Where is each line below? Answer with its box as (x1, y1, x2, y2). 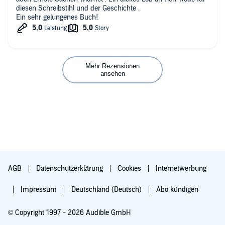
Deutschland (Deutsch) (71, 185, 144, 194)
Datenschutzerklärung (36, 164, 105, 173)
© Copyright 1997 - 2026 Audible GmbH (8, 208, 131, 217)
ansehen (100, 69, 125, 77)
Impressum (21, 185, 59, 194)
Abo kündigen (156, 185, 198, 194)
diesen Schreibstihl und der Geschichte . (16, 4, 140, 13)
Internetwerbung (156, 164, 206, 173)
